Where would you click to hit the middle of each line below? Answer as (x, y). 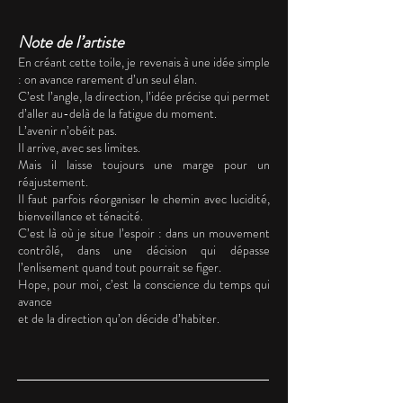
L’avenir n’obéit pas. (69, 130)
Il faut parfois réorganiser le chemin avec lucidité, (144, 198)
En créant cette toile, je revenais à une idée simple (144, 62)
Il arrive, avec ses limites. (79, 147)
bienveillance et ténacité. (81, 215)
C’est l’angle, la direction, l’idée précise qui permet (144, 96)
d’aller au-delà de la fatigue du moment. (117, 113)
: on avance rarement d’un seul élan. (107, 79)
